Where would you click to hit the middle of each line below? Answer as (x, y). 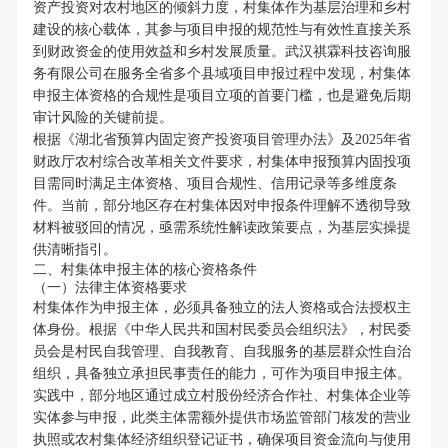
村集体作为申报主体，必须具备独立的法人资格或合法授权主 (221, 308)
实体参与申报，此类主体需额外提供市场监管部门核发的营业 (221, 418)
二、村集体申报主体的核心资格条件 (144, 270)
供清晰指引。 (74, 250)
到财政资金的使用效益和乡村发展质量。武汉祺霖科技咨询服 (221, 52)
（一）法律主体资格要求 (109, 288)
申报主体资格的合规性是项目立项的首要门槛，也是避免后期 (221, 96)
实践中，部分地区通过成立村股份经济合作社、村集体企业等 (221, 396)
